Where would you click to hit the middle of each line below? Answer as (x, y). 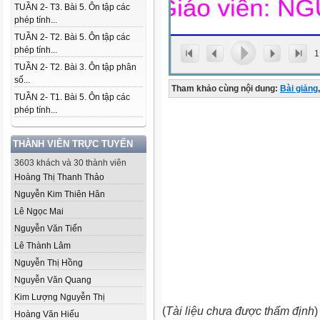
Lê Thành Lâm (42, 246)
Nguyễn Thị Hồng (49, 263)
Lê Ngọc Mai (39, 211)
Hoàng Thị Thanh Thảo (59, 177)
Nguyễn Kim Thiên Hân (60, 194)
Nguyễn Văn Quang (53, 280)
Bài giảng (299, 89)
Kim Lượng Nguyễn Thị (60, 297)
